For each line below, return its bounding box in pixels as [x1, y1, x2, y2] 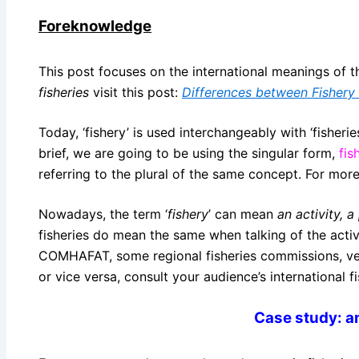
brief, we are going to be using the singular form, [38, 144, 339, 161]
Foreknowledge [38, 16, 151, 35]
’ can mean [208, 205, 277, 222]
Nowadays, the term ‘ [38, 205, 167, 222]
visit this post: [93, 83, 182, 100]
